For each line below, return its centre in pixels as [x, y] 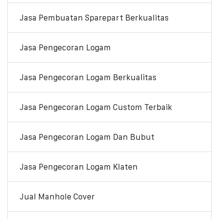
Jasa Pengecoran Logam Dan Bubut [87, 137]
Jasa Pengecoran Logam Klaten [79, 166]
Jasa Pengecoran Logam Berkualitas [88, 77]
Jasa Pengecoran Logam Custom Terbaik [96, 107]
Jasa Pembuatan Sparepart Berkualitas [94, 17]
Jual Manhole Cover [57, 196]
